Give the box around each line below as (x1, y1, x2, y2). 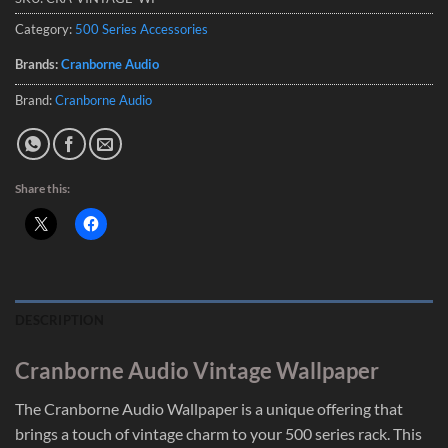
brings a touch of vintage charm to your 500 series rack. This (15, 423, 422, 443)
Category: (15, 20, 75, 37)
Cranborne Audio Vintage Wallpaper (15, 356, 379, 384)
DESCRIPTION (15, 311, 104, 328)
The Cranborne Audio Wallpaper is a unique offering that (15, 398, 403, 418)
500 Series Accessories (75, 20, 208, 37)
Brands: (15, 55, 61, 72)
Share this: (15, 180, 70, 196)
